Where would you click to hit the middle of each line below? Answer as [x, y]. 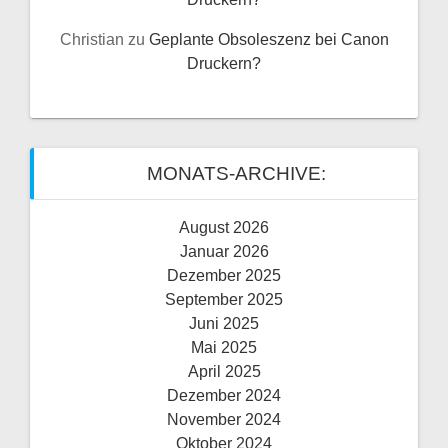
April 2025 [224, 371]
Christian [91, 39]
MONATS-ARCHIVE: [236, 173]
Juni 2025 [224, 323]
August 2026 [224, 227]
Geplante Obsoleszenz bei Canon [268, 39]
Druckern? [224, 63]
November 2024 [224, 419]
